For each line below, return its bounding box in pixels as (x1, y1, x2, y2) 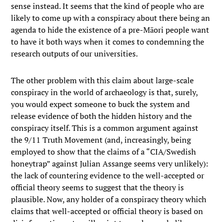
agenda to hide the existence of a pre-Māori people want (11, 24, 210, 35)
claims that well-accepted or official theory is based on (11, 206, 204, 217)
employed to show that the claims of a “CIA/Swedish (11, 146, 196, 157)
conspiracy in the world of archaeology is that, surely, (11, 87, 198, 98)
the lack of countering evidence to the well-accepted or (11, 170, 205, 181)
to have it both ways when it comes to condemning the (11, 36, 205, 47)
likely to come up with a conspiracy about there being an (11, 12, 211, 23)
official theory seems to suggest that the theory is (11, 182, 184, 193)
